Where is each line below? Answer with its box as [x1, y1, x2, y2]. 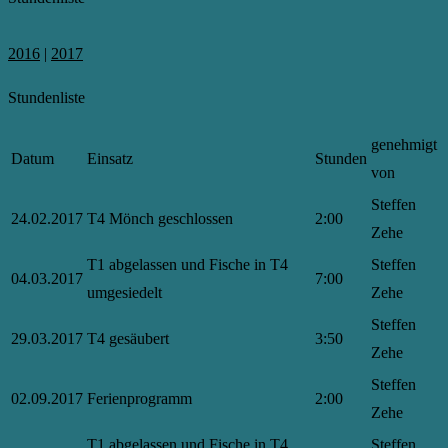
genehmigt [371, 136, 437, 153]
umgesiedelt [87, 284, 162, 301]
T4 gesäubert [87, 330, 169, 347]
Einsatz [87, 150, 133, 167]
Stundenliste [8, 89, 85, 106]
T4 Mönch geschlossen [87, 210, 233, 227]
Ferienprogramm [87, 390, 192, 407]
